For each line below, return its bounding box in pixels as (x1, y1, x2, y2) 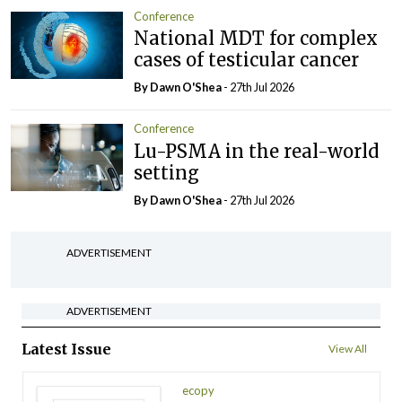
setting (134, 161, 200, 184)
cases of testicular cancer (134, 48, 360, 72)
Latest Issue (22, 339, 111, 358)
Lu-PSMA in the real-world (134, 139, 380, 162)
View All (328, 341, 367, 355)
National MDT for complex (134, 27, 379, 50)
